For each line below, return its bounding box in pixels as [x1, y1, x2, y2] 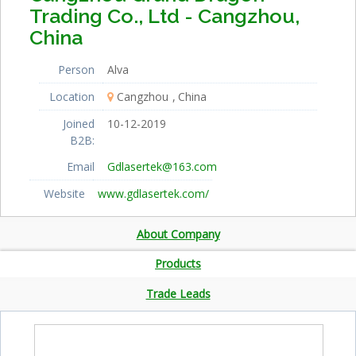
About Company [136, 226, 220, 242]
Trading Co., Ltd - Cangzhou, [29, 3, 300, 28]
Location [49, 88, 95, 104]
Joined [63, 115, 95, 131]
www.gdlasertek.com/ [97, 185, 209, 201]
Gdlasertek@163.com [107, 158, 217, 174]
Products [155, 255, 201, 271]
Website [43, 185, 85, 201]
